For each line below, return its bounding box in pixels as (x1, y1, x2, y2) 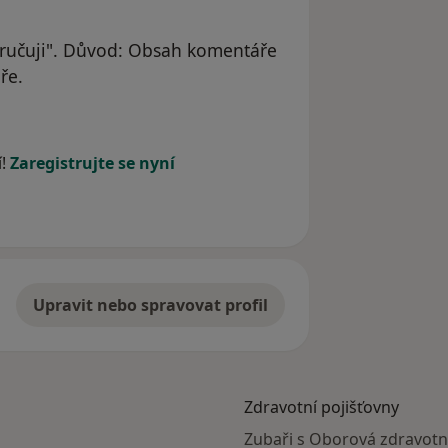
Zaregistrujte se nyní (10, 152, 175, 175)
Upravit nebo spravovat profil (32, 294, 268, 317)
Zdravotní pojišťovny (244, 396, 399, 419)
